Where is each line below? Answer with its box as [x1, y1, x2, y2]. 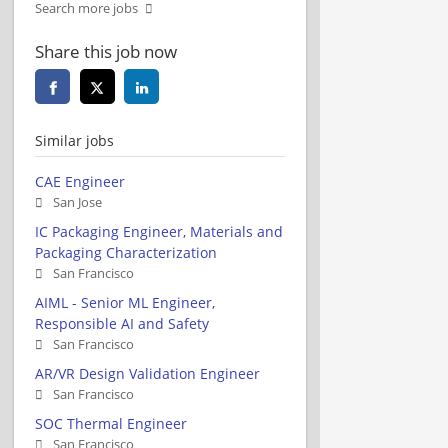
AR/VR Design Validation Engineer [35, 363, 260, 383]
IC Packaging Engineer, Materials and [35, 221, 283, 241]
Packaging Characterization [35, 242, 217, 262]
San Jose [53, 193, 102, 211]
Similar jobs [35, 130, 114, 150]
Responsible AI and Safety [35, 313, 209, 333]
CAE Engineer [35, 171, 125, 191]
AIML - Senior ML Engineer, [35, 292, 215, 312]
